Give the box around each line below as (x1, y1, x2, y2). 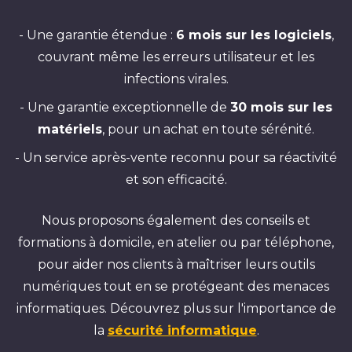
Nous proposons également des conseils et (42, 213, 310, 228)
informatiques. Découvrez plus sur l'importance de (16, 301, 336, 316)
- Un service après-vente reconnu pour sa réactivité (15, 150, 337, 165)
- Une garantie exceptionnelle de (20, 100, 230, 115)
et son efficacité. (125, 172, 227, 187)
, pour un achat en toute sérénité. (102, 122, 314, 137)
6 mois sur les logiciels (175, 27, 332, 42)
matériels (38, 122, 102, 137)
